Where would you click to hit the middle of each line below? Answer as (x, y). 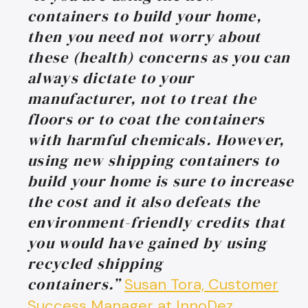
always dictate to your (111, 77)
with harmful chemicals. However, (156, 139)
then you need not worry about (144, 36)
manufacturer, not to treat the (142, 98)
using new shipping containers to (154, 160)
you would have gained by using (147, 242)
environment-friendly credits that (156, 222)
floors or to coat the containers (146, 119)
